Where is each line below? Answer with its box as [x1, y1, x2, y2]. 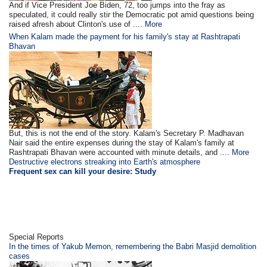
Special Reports [9, 232, 64, 241]
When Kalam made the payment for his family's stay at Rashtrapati [9, 32, 241, 41]
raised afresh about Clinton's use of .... [9, 20, 143, 29]
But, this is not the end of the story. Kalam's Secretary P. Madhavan [9, 129, 244, 138]
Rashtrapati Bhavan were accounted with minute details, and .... [9, 148, 230, 157]
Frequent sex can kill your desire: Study [9, 167, 157, 176]
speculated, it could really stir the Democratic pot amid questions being [9, 10, 254, 19]
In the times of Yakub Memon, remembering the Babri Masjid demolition [9, 242, 257, 251]
